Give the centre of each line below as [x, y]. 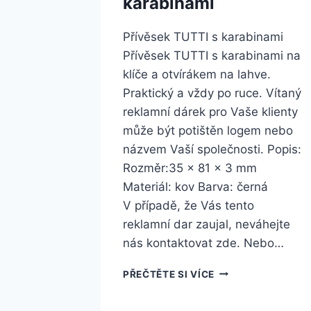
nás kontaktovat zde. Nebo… [203, 243]
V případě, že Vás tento [188, 205]
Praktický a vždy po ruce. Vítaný [212, 93]
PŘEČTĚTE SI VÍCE [169, 274]
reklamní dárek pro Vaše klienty [210, 111]
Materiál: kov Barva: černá [195, 186]
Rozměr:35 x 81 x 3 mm [190, 168]
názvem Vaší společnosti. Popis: [212, 149]
